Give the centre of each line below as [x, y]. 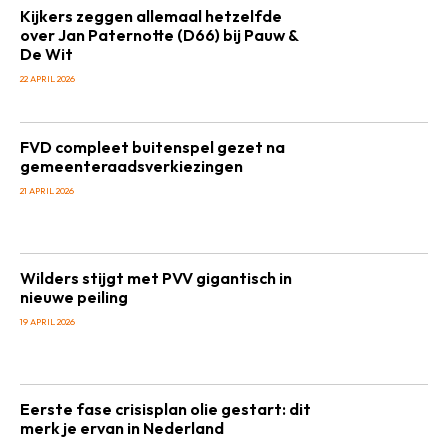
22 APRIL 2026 [47, 78]
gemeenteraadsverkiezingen [131, 166]
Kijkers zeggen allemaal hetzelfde [151, 16]
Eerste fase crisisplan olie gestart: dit [165, 409]
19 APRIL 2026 [47, 321]
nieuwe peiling [74, 297]
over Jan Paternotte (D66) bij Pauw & [159, 35]
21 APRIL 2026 [47, 190]
